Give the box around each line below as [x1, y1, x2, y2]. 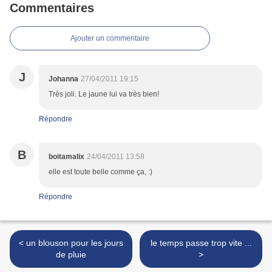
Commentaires [10, 1, 94, 15]
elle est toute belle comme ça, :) [49, 168, 152, 177]
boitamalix [49, 152, 84, 161]
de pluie [56, 250, 86, 260]
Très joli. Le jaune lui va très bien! [49, 90, 159, 99]
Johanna [49, 75, 78, 84]
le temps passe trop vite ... [150, 238, 252, 248]
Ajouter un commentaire [70, 34, 149, 43]
